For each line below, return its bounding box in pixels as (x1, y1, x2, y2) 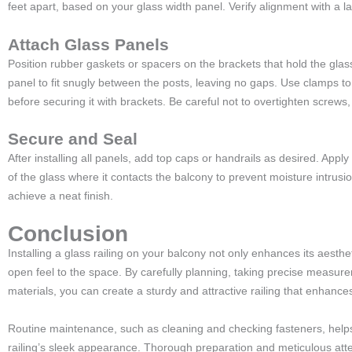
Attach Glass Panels (8, 35, 169, 53)
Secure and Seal (8, 130, 137, 148)
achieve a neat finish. (8, 189, 113, 202)
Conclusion (8, 221, 128, 246)
